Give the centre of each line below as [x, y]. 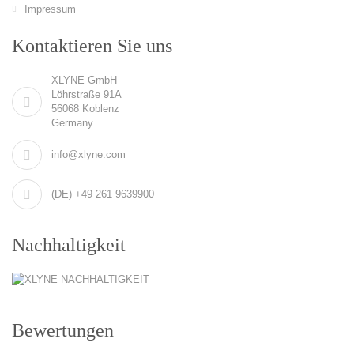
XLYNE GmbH [84, 80]
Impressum [50, 9]
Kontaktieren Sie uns [92, 45]
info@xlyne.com [88, 154]
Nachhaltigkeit [69, 245]
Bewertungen [63, 330]
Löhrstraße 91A [87, 94]
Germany [72, 122]
